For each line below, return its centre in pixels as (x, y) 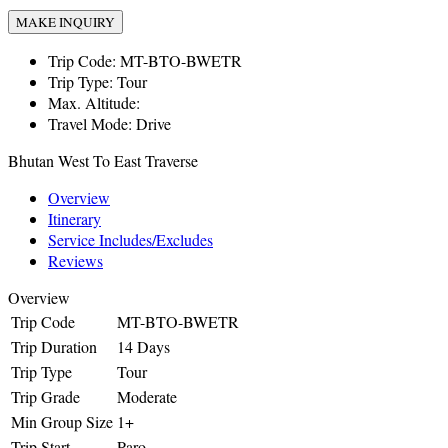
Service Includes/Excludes (130, 240)
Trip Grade (45, 397)
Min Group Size (62, 422)
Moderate (147, 397)
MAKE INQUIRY (65, 22)
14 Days (143, 347)
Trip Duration (54, 347)
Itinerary (74, 219)
